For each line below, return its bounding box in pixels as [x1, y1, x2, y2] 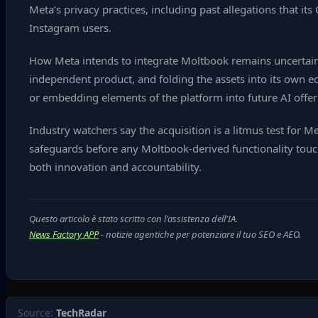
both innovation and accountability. [29, 160, 202, 174]
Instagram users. [29, 21, 111, 35]
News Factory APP [29, 228, 99, 241]
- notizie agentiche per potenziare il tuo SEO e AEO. [99, 228, 301, 241]
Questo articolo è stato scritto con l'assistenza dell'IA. [29, 212, 238, 225]
